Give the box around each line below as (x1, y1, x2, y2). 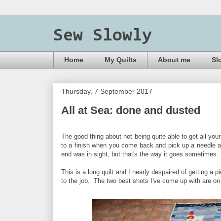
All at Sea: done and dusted (61, 104, 200, 116)
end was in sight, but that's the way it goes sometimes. (61, 150, 219, 158)
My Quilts (105, 56, 137, 64)
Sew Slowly (53, 27, 152, 45)
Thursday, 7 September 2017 (61, 87, 152, 95)
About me (158, 56, 190, 64)
